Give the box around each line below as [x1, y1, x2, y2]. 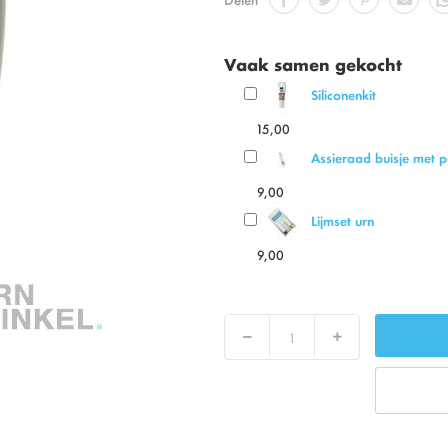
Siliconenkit [311, 85, 376, 104]
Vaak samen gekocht [224, 51, 402, 76]
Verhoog [336, 336, 367, 348]
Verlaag [246, 336, 275, 348]
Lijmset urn [311, 211, 374, 230]
